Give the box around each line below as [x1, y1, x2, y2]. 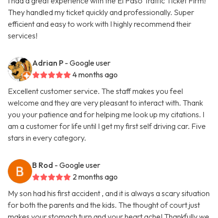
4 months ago [73, 70, 118, 80]
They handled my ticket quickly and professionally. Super [8, 7, 194, 18]
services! [8, 31, 37, 41]
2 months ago [73, 172, 118, 182]
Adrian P [32, 58, 63, 68]
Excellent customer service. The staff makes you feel [8, 86, 183, 96]
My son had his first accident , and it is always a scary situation [8, 188, 210, 199]
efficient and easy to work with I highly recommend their [8, 19, 191, 29]
